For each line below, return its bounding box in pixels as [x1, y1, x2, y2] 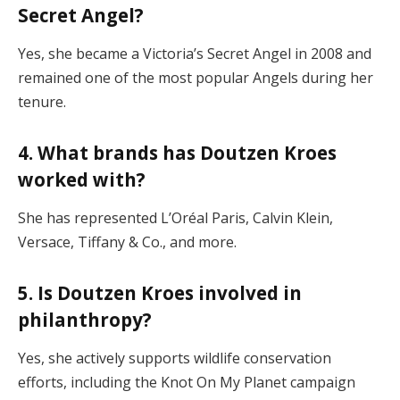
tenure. [18, 92, 66, 112]
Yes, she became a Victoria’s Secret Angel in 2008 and [18, 44, 371, 64]
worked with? [18, 166, 146, 192]
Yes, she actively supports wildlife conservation [18, 348, 331, 369]
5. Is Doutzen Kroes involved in [18, 279, 302, 305]
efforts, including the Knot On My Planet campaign [18, 372, 355, 393]
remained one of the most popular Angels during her [18, 68, 373, 88]
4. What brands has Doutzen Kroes [18, 139, 337, 165]
